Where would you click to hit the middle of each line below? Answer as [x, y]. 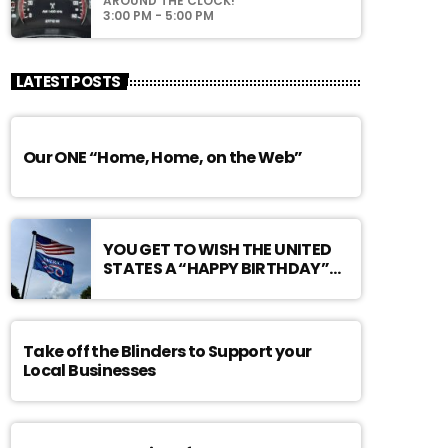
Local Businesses [89, 371]
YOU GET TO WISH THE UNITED [138, 250]
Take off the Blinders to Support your [167, 352]
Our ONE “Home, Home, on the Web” [178, 157]
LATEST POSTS [68, 82]
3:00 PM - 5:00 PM [158, 15]
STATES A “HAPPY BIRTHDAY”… [222, 269]
